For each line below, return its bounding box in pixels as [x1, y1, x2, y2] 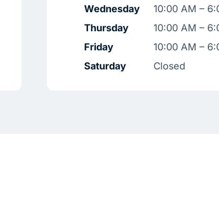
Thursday [84, 22, 129, 34]
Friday [84, 41, 114, 53]
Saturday [84, 60, 127, 72]
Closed [153, 60, 186, 72]
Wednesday [84, 3, 140, 15]
